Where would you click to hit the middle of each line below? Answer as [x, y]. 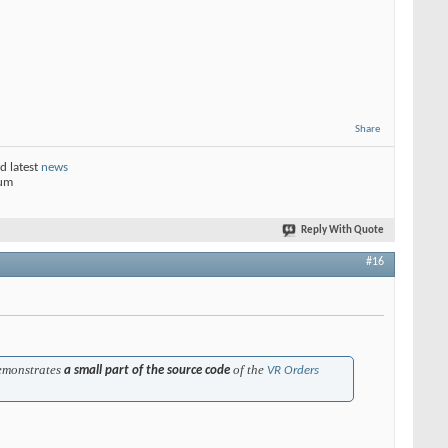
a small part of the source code [147, 370]
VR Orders [293, 370]
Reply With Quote [342, 230]
